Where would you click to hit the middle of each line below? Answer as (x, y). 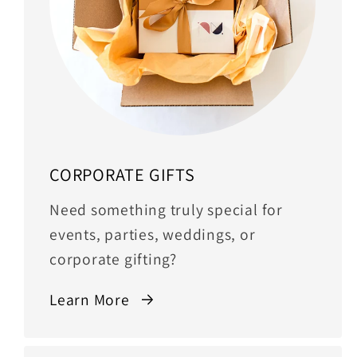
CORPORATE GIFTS (122, 175)
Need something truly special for (166, 210)
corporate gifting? (114, 259)
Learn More (90, 299)
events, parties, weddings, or (153, 235)
